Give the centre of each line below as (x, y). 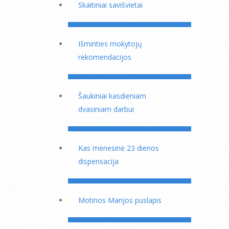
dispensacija (98, 161)
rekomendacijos (105, 57)
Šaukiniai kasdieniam (112, 96)
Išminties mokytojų (110, 44)
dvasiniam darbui (106, 109)
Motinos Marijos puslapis (120, 200)
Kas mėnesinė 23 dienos (119, 148)
